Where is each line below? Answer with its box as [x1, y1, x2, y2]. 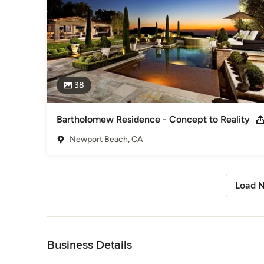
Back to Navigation [47, 217, 116, 227]
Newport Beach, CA [70, 134, 143, 144]
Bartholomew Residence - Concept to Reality [57, 113, 250, 125]
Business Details [47, 237, 132, 252]
